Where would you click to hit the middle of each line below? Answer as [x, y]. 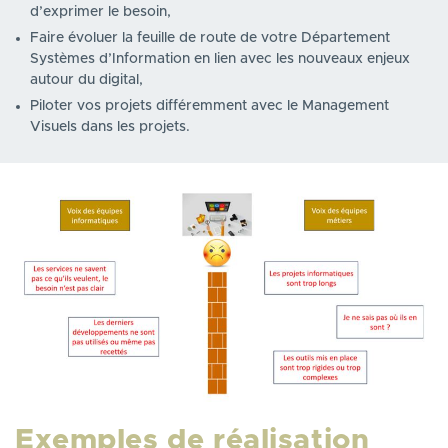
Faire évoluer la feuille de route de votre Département [210, 37]
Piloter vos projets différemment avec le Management [209, 105]
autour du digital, [86, 79]
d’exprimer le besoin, [100, 11]
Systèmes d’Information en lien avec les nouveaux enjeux [220, 58]
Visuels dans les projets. [110, 126]
